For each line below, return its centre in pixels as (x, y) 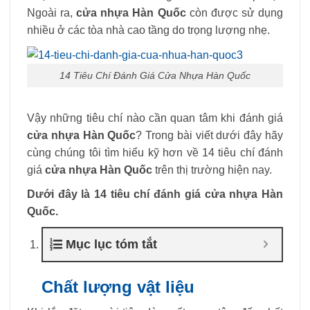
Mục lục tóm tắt (111, 244)
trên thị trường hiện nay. (212, 170)
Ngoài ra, (52, 13)
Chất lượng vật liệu (118, 286)
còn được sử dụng (235, 13)
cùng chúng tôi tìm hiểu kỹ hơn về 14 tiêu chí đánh (155, 153)
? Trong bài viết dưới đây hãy (210, 136)
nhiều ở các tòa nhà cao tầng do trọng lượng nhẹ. (148, 30)
